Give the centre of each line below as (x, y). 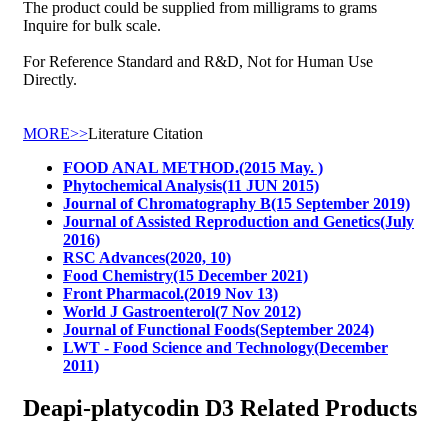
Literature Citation (145, 134)
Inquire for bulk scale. (92, 26)
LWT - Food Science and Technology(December (225, 348)
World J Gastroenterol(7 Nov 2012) (182, 312)
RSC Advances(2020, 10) (147, 258)
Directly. (50, 80)
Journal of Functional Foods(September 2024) (218, 330)
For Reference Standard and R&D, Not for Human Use (198, 62)
